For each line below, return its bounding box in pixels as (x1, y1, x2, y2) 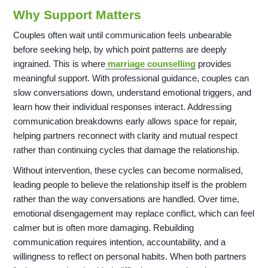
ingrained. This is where (13, 59, 106, 69)
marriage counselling (108, 59, 196, 69)
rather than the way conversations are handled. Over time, (13, 194, 240, 205)
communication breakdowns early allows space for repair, (13, 116, 237, 127)
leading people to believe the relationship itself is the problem (13, 179, 248, 190)
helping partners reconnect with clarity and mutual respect (13, 130, 238, 141)
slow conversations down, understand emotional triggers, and (13, 87, 252, 98)
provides (196, 59, 232, 69)
